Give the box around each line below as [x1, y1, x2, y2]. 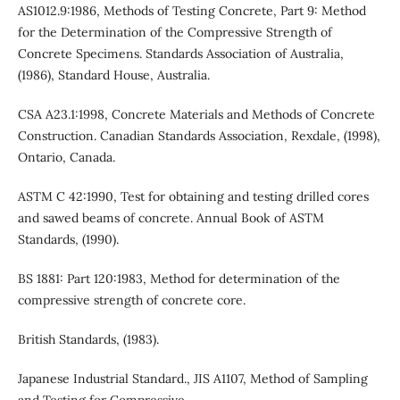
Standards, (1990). [17, 230, 119, 247]
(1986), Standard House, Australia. [17, 66, 210, 83]
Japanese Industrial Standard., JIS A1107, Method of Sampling [17, 370, 368, 387]
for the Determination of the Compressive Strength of [17, 23, 332, 40]
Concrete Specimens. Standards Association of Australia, [17, 45, 344, 62]
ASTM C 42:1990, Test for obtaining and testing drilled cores [17, 187, 369, 204]
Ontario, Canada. [17, 148, 115, 165]
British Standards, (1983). [17, 330, 159, 347]
